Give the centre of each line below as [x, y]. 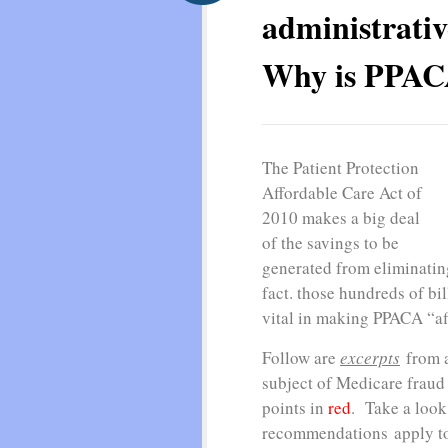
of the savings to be [330, 242]
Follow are [301, 357]
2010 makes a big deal [341, 217]
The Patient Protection [340, 167]
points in [295, 407]
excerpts [370, 357]
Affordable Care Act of [342, 192]
